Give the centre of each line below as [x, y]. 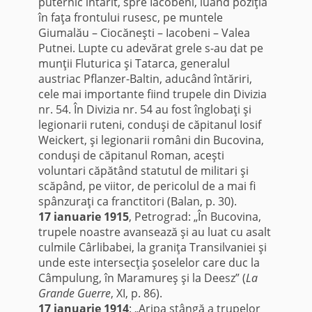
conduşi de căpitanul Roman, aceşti [131, 156]
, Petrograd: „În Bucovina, [195, 217]
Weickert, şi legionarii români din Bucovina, [151, 140]
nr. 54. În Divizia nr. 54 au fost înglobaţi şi [145, 110]
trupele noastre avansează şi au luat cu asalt [154, 232]
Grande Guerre [74, 294]
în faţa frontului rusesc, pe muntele [130, 18]
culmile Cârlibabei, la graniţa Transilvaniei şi [152, 248]
